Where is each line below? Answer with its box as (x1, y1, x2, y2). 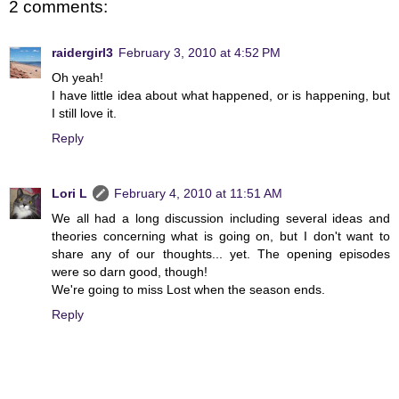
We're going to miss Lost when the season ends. (52, 282, 325, 297)
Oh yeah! (52, 70, 103, 85)
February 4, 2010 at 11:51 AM (114, 186, 282, 201)
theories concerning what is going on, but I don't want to (52, 229, 390, 244)
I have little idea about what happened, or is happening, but (52, 88, 390, 103)
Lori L (52, 186, 87, 201)
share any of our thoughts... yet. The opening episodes (52, 247, 390, 262)
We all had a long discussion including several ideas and (52, 211, 390, 226)
